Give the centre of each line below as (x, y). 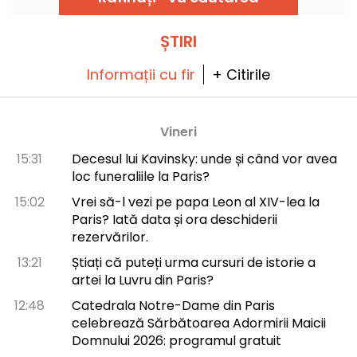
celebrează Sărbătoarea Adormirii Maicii (198, 323)
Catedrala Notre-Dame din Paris (173, 305)
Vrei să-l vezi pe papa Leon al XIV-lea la (195, 202)
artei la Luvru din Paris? (142, 280)
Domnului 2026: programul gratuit (176, 340)
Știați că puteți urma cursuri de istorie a (193, 262)
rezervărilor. (110, 237)
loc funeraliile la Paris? (140, 176)
